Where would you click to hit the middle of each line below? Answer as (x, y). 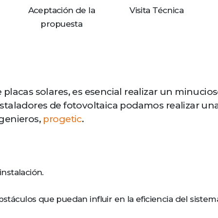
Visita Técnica (157, 10)
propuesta (62, 24)
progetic (62, 119)
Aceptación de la (62, 10)
